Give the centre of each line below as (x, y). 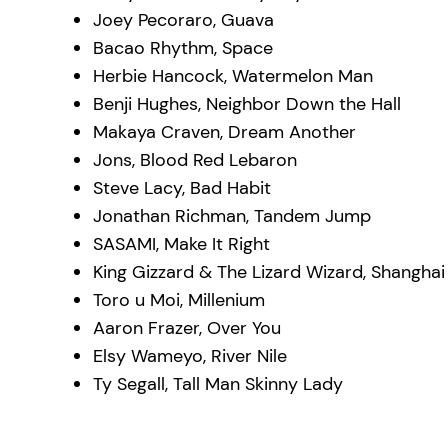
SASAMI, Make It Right (182, 244)
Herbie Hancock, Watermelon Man (233, 76)
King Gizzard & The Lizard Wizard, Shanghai (269, 272)
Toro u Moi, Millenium (179, 300)
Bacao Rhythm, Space (183, 48)
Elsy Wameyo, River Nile (190, 356)
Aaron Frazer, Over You (187, 328)
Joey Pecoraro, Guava (184, 20)
